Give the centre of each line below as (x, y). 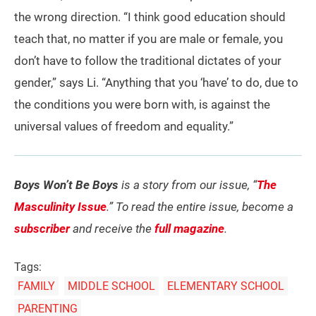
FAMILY (36, 286)
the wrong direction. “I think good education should (150, 17)
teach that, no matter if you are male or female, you (148, 39)
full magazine (189, 229)
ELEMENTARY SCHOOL (226, 286)
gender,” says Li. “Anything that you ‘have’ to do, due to (156, 83)
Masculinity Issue (60, 207)
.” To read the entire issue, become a (200, 207)
